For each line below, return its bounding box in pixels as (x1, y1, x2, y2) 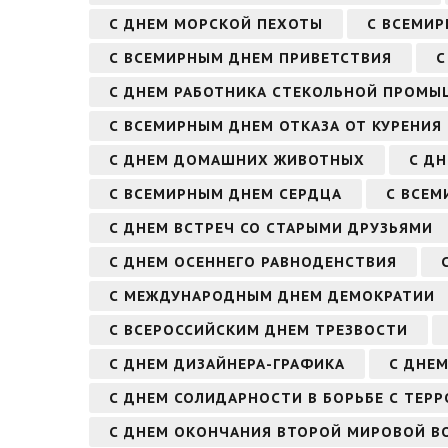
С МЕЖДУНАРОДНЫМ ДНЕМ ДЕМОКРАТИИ (109, 286, 435, 305)
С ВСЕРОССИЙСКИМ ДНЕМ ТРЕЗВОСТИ (109, 320, 408, 339)
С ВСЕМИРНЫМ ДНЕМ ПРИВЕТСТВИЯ (109, 48, 392, 67)
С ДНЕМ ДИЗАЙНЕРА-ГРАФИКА (109, 354, 345, 373)
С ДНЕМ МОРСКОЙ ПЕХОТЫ (109, 14, 323, 33)
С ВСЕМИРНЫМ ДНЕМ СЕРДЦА (109, 184, 342, 203)
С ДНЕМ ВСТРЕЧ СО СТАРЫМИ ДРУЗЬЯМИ (109, 218, 433, 237)
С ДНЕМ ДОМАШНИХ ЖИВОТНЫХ (109, 150, 365, 169)
